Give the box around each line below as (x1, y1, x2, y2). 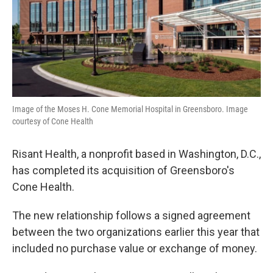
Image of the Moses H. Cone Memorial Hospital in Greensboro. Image (12, 104, 248, 114)
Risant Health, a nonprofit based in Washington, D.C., (12, 147, 261, 160)
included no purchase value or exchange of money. (12, 242, 260, 255)
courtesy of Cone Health (12, 116, 93, 126)
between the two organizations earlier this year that (12, 225, 260, 238)
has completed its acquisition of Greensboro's (12, 164, 235, 177)
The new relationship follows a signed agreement (12, 209, 250, 222)
